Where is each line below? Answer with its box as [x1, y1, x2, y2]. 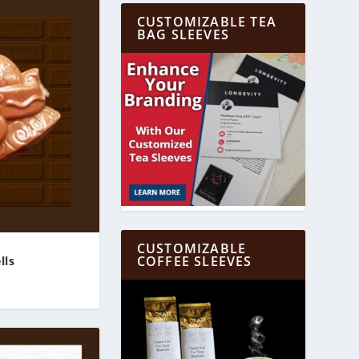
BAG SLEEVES [136, 25, 230, 43]
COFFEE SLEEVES [136, 252, 252, 271]
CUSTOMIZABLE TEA [136, 12, 277, 30]
